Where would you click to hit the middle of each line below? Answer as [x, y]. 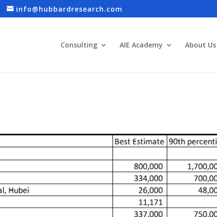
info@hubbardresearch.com [70, 9]
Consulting [79, 45]
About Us [200, 45]
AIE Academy [141, 45]
